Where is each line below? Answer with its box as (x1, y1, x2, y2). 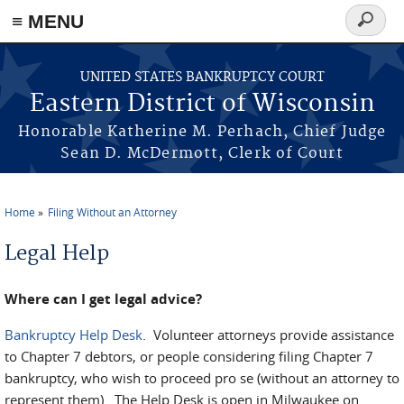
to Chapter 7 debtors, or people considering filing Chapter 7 (5, 347, 373, 365)
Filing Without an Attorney (48, 205, 177, 219)
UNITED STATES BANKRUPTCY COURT (79, 69, 325, 86)
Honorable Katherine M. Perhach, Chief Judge (17, 123, 387, 141)
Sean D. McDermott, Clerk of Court (60, 144, 344, 162)
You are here (5, 216, 106, 236)
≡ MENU (12, 11, 84, 32)
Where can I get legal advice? (5, 289, 202, 308)
